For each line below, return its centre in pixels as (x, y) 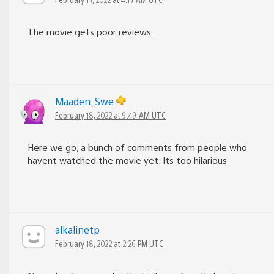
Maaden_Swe (86, 101)
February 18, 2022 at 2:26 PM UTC (109, 243)
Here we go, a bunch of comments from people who (137, 147)
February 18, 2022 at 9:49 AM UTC (110, 115)
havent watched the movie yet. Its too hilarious (127, 160)
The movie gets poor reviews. (91, 31)
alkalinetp (77, 229)
